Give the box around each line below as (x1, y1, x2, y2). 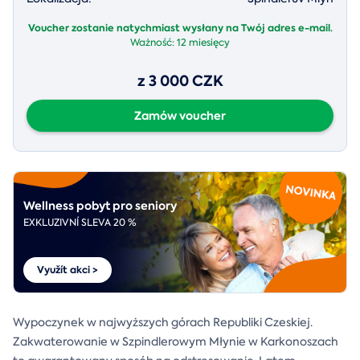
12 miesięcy (177, 35, 230, 49)
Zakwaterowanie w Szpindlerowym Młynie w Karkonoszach (13, 333, 338, 349)
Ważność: (130, 35, 177, 49)
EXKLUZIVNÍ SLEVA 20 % (23, 215, 137, 229)
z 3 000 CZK (137, 70, 223, 91)
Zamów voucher (134, 107, 226, 124)
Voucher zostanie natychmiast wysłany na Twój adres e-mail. (27, 20, 333, 35)
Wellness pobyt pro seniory (23, 197, 177, 214)
